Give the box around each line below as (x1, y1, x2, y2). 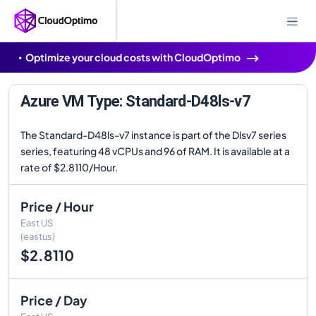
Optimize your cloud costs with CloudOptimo (25, 51, 241, 63)
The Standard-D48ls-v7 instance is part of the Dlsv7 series (20, 128, 286, 141)
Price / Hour (20, 198, 94, 214)
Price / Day (20, 292, 87, 308)
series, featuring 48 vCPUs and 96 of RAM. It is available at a (20, 145, 290, 157)
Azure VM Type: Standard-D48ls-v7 (20, 92, 250, 110)
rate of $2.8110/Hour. (20, 161, 118, 174)
